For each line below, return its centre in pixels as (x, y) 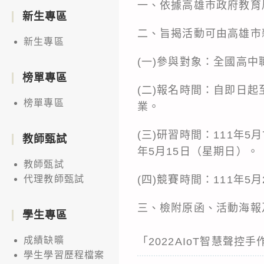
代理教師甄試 (54, 179)
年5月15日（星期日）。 (198, 151)
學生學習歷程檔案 (64, 255)
